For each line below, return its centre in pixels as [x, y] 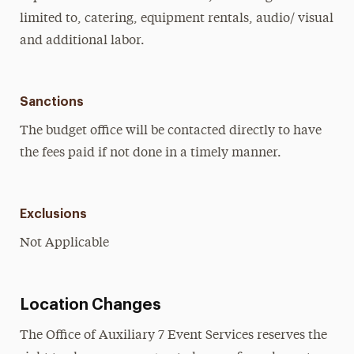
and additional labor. [82, 41]
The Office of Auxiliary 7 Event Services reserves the [173, 336]
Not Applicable [64, 243]
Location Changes [90, 305]
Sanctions [51, 102]
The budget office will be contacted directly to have [170, 131]
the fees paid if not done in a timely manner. [150, 153]
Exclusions [53, 214]
